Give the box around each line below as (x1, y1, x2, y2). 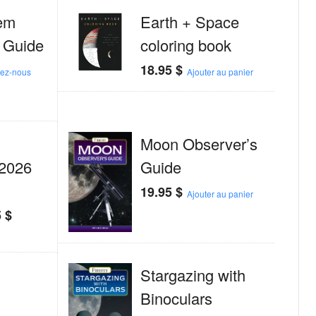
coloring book (140, 33, 232, 56)
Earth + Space (140, 10, 240, 32)
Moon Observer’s (140, 133, 258, 155)
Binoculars (140, 287, 213, 310)
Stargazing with (140, 264, 246, 286)
